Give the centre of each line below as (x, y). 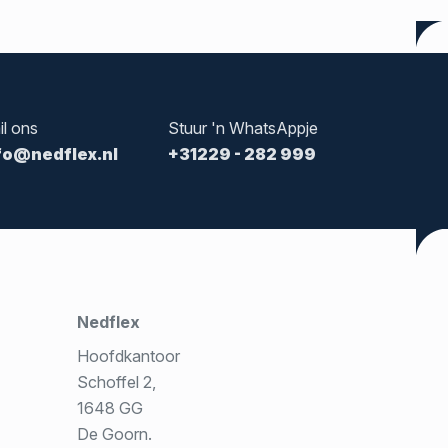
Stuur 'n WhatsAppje (243, 128)
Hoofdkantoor (128, 356)
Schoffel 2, (116, 382)
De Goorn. (114, 434)
